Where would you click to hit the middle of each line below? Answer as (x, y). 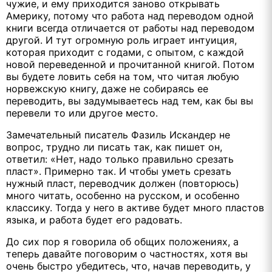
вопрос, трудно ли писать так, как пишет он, (114, 147)
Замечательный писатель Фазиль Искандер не (118, 134)
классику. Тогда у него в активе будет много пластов (135, 207)
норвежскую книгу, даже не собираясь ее (107, 88)
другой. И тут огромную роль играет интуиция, (121, 40)
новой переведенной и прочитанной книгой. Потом (130, 64)
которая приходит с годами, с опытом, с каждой (125, 52)
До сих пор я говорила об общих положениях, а (122, 241)
